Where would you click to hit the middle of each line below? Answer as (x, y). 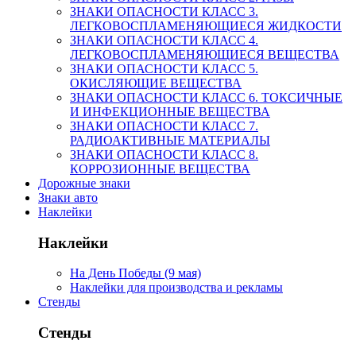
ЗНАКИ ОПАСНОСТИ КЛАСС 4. (164, 40)
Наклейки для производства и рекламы (176, 288)
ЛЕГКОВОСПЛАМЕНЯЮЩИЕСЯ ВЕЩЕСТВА (205, 54)
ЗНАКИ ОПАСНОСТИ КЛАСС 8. (164, 154)
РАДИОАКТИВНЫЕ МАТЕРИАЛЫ (170, 140)
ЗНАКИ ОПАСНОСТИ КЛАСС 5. (164, 68)
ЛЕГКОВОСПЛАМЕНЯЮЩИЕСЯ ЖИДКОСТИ (206, 25)
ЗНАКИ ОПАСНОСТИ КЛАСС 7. (164, 126)
